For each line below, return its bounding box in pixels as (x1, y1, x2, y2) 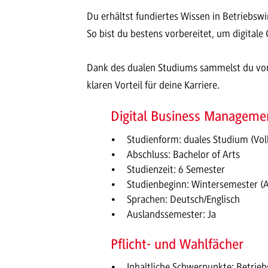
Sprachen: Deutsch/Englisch (127, 193, 240, 205)
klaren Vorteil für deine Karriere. (87, 79, 220, 92)
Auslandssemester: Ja (127, 208, 216, 220)
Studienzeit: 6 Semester (127, 163, 225, 175)
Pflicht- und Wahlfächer (111, 236, 243, 252)
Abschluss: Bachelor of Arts (127, 148, 240, 160)
